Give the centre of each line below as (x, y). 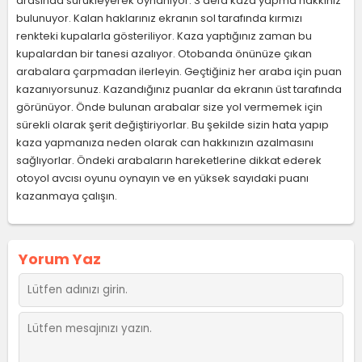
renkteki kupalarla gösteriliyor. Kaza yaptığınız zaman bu (164, 36)
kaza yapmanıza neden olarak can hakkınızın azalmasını (165, 143)
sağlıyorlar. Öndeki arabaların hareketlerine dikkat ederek (169, 160)
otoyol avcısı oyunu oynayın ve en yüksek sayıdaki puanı (162, 178)
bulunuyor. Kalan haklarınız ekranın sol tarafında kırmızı (159, 18)
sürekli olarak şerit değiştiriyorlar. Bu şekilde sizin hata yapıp (173, 125)
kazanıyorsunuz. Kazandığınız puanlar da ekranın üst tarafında (179, 89)
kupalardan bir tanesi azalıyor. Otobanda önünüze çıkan (164, 54)
